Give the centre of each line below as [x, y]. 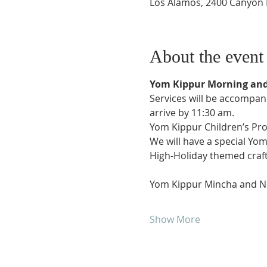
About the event [206, 56]
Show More [175, 219]
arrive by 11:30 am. [192, 113]
